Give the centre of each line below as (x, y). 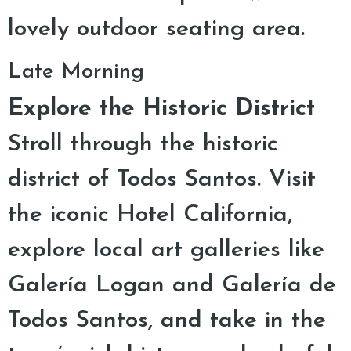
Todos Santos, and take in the (167, 321)
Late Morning (76, 72)
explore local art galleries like (166, 250)
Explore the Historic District (161, 109)
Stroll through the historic (143, 145)
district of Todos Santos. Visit (162, 180)
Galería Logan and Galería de (172, 286)
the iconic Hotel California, (150, 215)
